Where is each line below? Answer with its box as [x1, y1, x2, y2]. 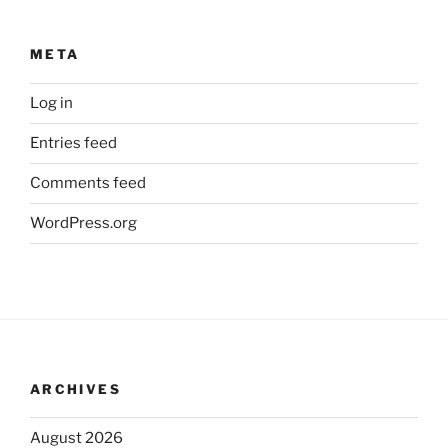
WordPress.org [30, 214, 137, 233]
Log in [30, 94, 73, 113]
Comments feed [30, 174, 146, 193]
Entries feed [30, 134, 117, 153]
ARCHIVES [30, 380, 121, 397]
